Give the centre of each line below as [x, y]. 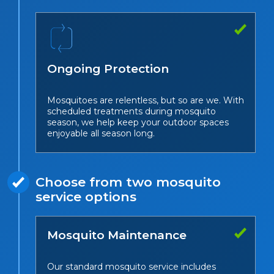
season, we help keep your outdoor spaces [138, 123]
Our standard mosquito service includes [131, 267]
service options [86, 197]
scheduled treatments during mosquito [131, 112]
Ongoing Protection [108, 69]
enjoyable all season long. [101, 134]
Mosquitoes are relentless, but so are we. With [146, 101]
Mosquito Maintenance [117, 235]
